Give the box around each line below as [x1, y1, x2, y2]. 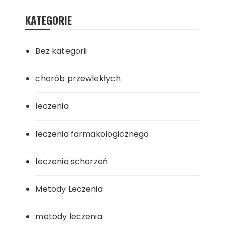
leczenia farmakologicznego [35, 128, 149, 140]
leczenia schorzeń [35, 156, 108, 168]
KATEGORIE [25, 12, 72, 28]
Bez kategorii [35, 45, 87, 57]
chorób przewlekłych [35, 73, 121, 85]
